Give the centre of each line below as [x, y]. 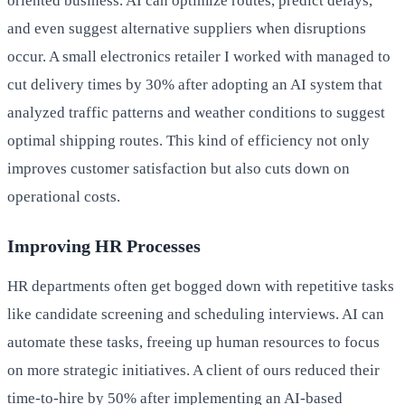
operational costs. [64, 196]
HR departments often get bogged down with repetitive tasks [201, 286]
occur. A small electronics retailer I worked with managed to [199, 56]
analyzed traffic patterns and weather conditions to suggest [196, 112]
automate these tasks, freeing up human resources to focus [193, 342]
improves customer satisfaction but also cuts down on [179, 168]
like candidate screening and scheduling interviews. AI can [196, 314]
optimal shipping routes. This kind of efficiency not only [188, 140]
